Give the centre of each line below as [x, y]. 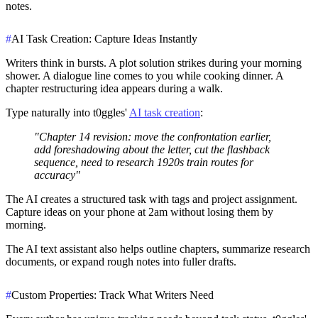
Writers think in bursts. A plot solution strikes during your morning [154, 63]
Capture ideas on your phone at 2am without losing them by [139, 212]
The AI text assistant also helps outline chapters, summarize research [158, 249]
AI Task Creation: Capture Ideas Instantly [104, 39]
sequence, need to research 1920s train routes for [144, 163]
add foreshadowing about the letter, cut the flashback [152, 150]
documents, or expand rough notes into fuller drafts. [121, 262]
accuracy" [57, 175]
